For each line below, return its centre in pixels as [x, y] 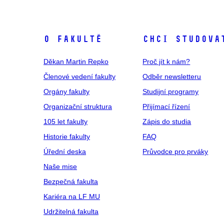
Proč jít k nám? [166, 61]
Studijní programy [171, 91]
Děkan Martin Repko [76, 61]
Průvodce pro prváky [175, 151]
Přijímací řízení [166, 106]
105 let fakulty [65, 121]
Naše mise [60, 166]
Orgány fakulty [66, 91]
